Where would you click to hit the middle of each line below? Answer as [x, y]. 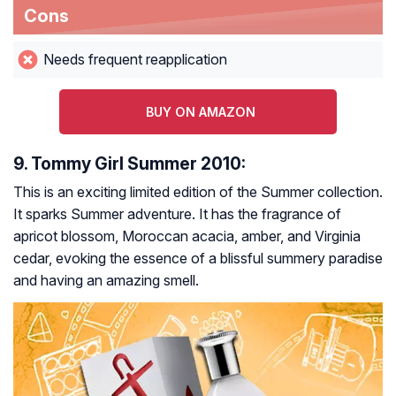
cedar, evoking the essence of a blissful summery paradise [198, 259]
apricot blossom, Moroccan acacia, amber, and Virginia [187, 236]
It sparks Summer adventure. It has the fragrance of [177, 214]
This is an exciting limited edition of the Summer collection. [198, 192]
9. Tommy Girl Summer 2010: [129, 164]
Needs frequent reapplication [135, 60]
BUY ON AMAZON [200, 112]
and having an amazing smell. [106, 281]
